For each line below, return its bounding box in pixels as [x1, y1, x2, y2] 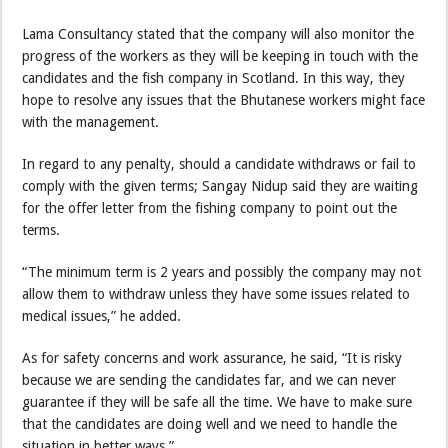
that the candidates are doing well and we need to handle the [22, 415, 398, 432]
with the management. [22, 113, 160, 130]
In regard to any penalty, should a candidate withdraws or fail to [22, 155, 417, 172]
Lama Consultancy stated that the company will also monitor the [22, 25, 415, 42]
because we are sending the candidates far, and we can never [22, 371, 397, 388]
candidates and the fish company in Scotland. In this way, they [22, 69, 406, 86]
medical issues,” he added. [22, 307, 182, 324]
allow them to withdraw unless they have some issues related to [22, 285, 411, 302]
